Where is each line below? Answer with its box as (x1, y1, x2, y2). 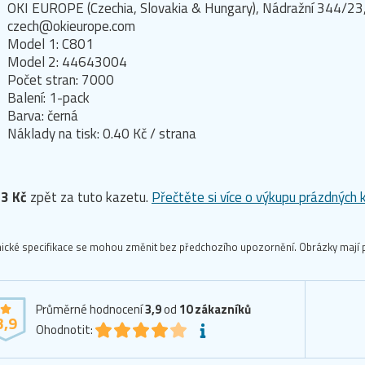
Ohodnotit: (36, 320, 93, 340)
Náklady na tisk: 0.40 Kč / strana (7, 123, 196, 145)
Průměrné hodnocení (36, 300, 145, 319)
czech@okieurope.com (7, 15, 135, 37)
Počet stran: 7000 (7, 69, 114, 91)
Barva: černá (7, 105, 78, 127)
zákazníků (195, 300, 251, 319)
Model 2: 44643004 (7, 51, 127, 73)
